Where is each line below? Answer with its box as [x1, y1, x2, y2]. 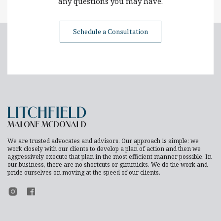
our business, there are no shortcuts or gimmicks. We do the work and [7, 160, 208, 169]
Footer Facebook [26, 185, 73, 194]
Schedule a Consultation [73, 26, 148, 36]
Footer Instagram [7, 185, 58, 194]
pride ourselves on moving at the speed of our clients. [7, 168, 160, 177]
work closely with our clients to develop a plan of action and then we [7, 144, 201, 153]
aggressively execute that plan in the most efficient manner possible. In [7, 152, 212, 161]
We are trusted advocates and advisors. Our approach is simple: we [7, 136, 199, 145]
